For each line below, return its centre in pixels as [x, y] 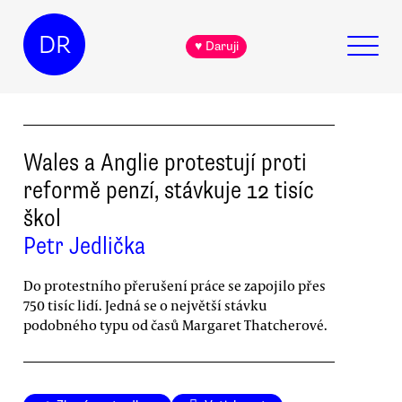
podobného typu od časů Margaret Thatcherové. [175, 324]
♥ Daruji [216, 47]
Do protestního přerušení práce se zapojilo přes [175, 285]
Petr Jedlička [84, 245]
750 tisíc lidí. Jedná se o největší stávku [145, 305]
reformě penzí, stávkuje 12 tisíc [169, 190]
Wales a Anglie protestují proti [165, 162]
